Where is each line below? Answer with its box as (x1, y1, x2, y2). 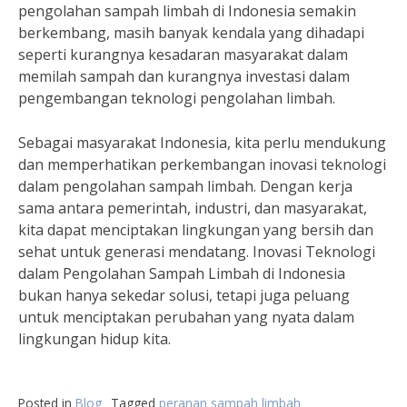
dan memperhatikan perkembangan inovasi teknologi (18, 154, 386, 174)
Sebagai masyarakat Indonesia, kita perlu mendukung (18, 133, 386, 153)
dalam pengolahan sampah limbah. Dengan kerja (18, 176, 352, 196)
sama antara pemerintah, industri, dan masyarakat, (18, 198, 367, 218)
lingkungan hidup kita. (18, 329, 171, 349)
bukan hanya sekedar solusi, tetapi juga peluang (18, 285, 350, 305)
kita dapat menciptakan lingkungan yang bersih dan (18, 220, 373, 240)
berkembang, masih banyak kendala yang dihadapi (18, 23, 364, 43)
